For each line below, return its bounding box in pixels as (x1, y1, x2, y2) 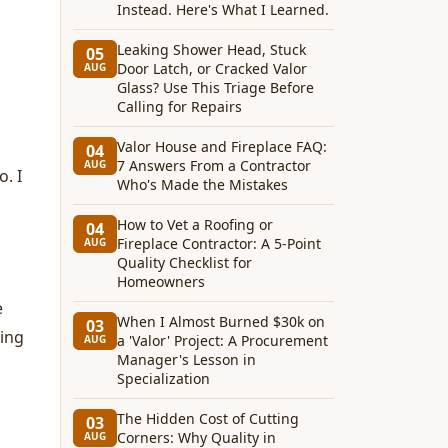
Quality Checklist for (117, 253, 252, 272)
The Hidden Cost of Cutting (117, 409, 299, 428)
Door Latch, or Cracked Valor (117, 59, 307, 78)
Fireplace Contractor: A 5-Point (117, 234, 321, 253)
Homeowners (117, 272, 205, 291)
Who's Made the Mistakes (117, 175, 288, 194)
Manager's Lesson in (117, 350, 256, 369)
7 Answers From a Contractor (117, 156, 311, 175)
